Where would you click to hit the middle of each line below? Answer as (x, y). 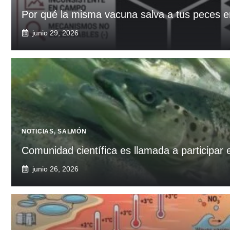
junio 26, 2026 (55, 169)
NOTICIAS (38, 131)
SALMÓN (72, 131)
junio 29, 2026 (55, 33)
